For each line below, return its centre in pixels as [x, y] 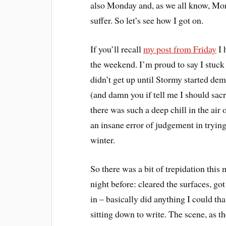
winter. [103, 139]
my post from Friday [180, 49]
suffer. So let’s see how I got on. [147, 20]
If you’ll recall [117, 49]
